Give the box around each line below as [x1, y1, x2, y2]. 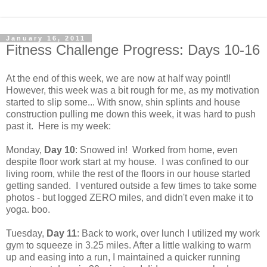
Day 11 [44, 228, 77, 238]
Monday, [6, 144, 44, 155]
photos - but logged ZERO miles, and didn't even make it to [6, 192, 253, 203]
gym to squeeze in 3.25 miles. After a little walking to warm [6, 240, 251, 250]
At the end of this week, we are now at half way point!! [6, 73, 233, 83]
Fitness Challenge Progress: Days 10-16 [6, 41, 260, 58]
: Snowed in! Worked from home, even [75, 144, 238, 155]
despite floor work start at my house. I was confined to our [6, 156, 249, 167]
